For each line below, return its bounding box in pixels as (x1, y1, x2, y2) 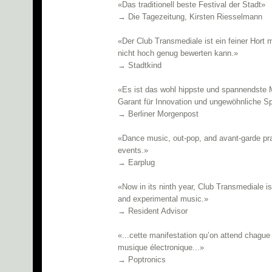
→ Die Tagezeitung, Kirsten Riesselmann (118, 12, 262, 22)
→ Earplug (118, 158, 155, 168)
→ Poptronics (118, 255, 166, 265)
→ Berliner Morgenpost (118, 109, 199, 119)
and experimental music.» (118, 194, 208, 204)
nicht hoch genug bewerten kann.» (118, 49, 238, 58)
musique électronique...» (118, 243, 204, 253)
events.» (118, 146, 148, 155)
